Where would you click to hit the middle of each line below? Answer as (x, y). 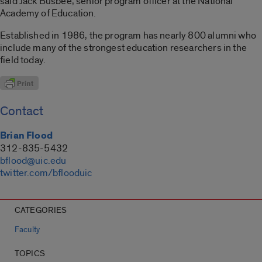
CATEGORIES (41, 211)
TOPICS (30, 254)
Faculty (27, 230)
